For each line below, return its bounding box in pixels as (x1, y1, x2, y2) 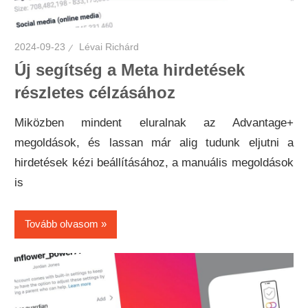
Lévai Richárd (79, 41, 140, 53)
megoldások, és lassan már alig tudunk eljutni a (14, 136, 294, 150)
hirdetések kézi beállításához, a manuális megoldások (14, 156, 294, 170)
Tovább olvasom (25, 218, 99, 230)
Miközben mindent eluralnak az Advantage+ (14, 116, 294, 130)
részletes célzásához (14, 83, 176, 102)
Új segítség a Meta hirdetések (14, 60, 245, 80)
